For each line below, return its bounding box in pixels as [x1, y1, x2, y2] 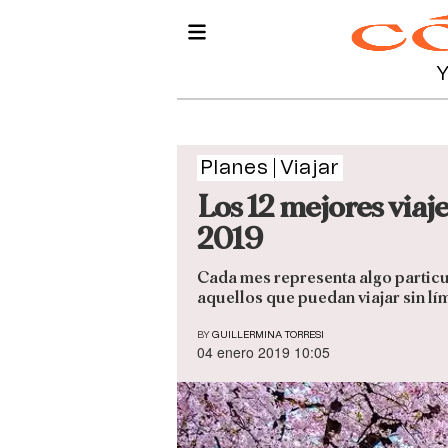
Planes [200, 158, 269, 178]
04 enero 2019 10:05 [197, 342, 330, 363]
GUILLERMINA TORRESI [212, 330, 324, 341]
